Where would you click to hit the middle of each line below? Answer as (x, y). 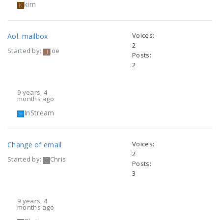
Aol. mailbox (28, 36)
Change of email (35, 145)
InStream (39, 113)
